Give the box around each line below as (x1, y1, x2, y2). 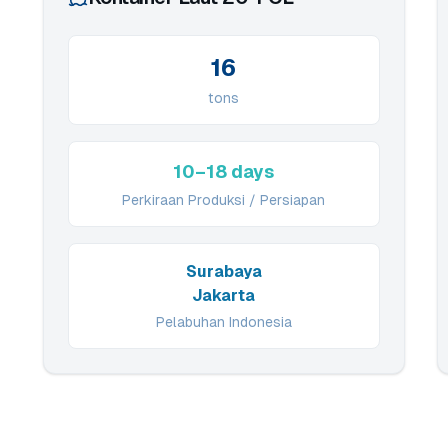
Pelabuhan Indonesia (155, 314, 292, 330)
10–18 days (173, 161, 275, 182)
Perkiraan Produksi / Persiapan (122, 192, 326, 208)
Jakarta (192, 286, 256, 305)
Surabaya (185, 262, 262, 281)
